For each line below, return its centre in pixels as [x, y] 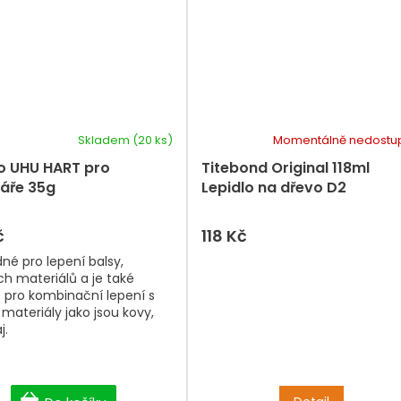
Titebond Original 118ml [286, 168]
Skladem [105, 141]
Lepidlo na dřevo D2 [274, 188]
